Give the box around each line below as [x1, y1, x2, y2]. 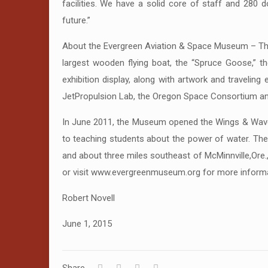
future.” [62, 15, 90, 26]
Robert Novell [62, 193, 115, 203]
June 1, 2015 [62, 218, 112, 229]
